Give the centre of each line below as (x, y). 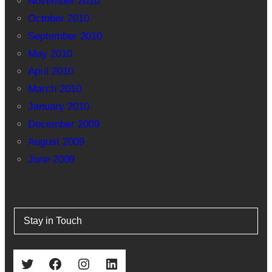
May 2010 (50, 54)
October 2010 (58, 19)
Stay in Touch (53, 221)
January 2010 (58, 107)
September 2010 (65, 36)
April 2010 (50, 72)
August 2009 (56, 142)
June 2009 (51, 160)
